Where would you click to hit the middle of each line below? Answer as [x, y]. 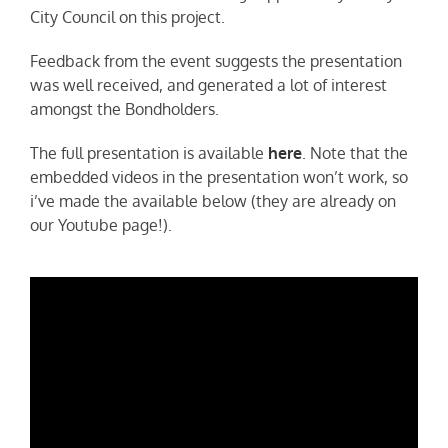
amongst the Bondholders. [124, 109]
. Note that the [355, 153]
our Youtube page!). [101, 225]
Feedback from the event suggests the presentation [216, 61]
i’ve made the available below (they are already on [213, 201]
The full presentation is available [149, 153]
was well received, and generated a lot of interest [208, 85]
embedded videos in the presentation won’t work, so [219, 177]
